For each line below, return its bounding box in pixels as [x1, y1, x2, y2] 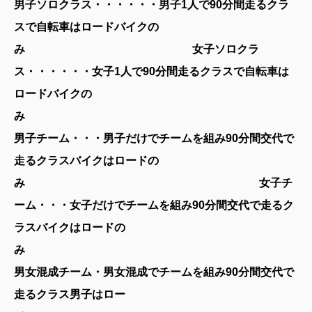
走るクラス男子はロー [14, 288, 125, 301]
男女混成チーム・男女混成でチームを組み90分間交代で [14, 266, 294, 279]
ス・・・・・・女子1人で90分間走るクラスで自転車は [14, 65, 289, 78]
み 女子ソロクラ [14, 43, 259, 56]
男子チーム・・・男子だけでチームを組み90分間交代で [14, 132, 294, 145]
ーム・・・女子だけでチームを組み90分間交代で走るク [14, 199, 294, 212]
